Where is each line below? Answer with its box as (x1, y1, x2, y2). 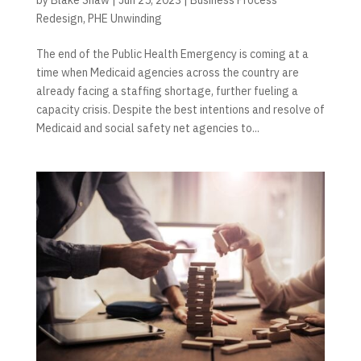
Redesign (35, 10, 83, 26)
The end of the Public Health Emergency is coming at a (35, 46, 309, 61)
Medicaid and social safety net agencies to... (35, 120, 259, 135)
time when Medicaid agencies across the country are (35, 64, 299, 80)
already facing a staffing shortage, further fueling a (35, 83, 298, 98)
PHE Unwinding (87, 10, 162, 26)
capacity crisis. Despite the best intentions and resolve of (35, 102, 325, 117)
